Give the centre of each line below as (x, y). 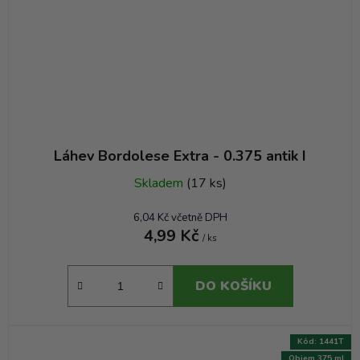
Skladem (160, 184)
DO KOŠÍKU (233, 286)
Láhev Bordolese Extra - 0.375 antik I (180, 156)
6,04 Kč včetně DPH (180, 218)
